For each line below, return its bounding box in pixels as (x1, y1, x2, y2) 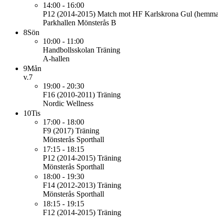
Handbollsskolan (43, 46, 94, 54)
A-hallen (43, 54, 70, 63)
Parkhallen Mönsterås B (43, 18, 116, 27)
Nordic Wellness (43, 99, 93, 108)
